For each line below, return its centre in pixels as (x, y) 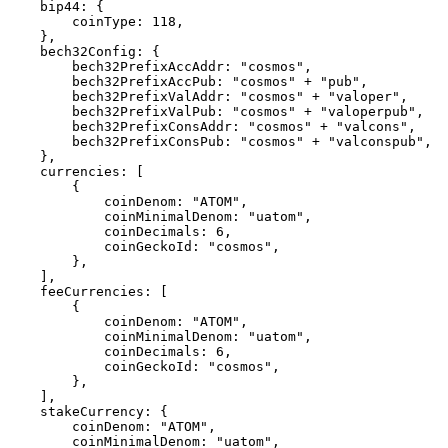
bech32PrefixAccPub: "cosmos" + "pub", (40, 81)
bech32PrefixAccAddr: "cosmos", (40, 66)
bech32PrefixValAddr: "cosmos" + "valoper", (40, 96)
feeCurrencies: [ (24, 291)
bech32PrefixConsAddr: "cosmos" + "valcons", (40, 126)
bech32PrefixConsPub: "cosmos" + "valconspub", (40, 141)
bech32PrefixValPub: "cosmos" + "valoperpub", (40, 111)
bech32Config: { (24, 51)
